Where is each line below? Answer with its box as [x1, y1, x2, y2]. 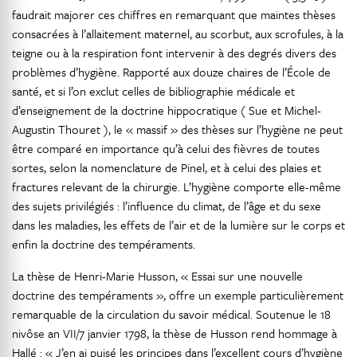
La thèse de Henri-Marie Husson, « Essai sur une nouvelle [12, 267, 303, 284]
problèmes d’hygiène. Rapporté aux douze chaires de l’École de [12, 63, 331, 80]
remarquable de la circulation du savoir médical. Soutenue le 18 [12, 305, 331, 323]
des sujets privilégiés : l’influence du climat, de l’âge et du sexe [12, 197, 321, 214]
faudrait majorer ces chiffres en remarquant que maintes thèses [12, 6, 335, 23]
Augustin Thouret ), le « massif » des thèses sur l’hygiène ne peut [12, 120, 343, 138]
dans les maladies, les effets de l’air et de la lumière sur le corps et [12, 216, 345, 233]
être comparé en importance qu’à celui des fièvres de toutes [12, 139, 320, 157]
